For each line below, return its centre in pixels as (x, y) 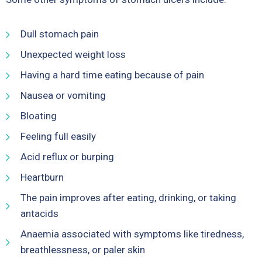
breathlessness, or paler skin (83, 250)
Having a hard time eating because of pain (112, 75)
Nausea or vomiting (63, 95)
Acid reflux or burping (67, 157)
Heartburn (42, 177)
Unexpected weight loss (73, 54)
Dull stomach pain (60, 34)
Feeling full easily (58, 136)
